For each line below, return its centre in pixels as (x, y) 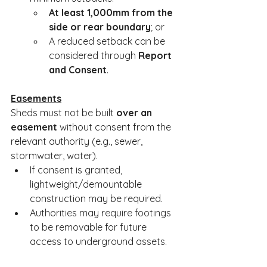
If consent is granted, (77, 170)
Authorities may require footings (102, 213)
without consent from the (115, 127)
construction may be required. (96, 198)
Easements (36, 98)
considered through (94, 55)
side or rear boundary (100, 27)
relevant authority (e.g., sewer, (78, 141)
